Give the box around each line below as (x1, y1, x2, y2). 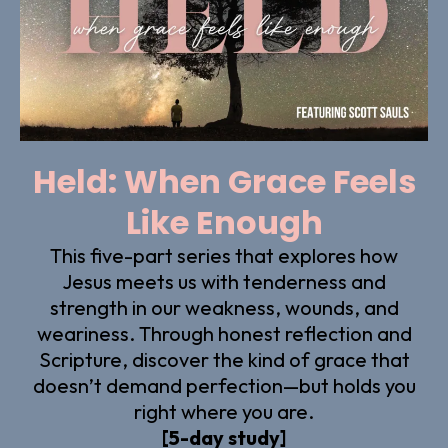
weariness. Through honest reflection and (36, 320, 412, 346)
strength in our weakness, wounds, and (49, 294, 399, 320)
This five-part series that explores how (50, 242, 398, 268)
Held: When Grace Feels (32, 158, 416, 204)
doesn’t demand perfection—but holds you (32, 372, 416, 398)
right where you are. (134, 398, 314, 424)
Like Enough (125, 199, 323, 245)
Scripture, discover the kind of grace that (38, 346, 410, 372)
